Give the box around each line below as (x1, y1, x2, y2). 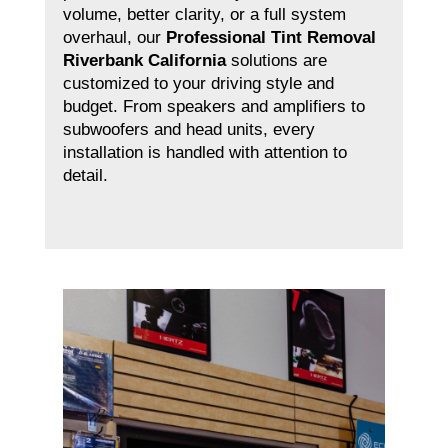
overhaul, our (62, 28, 166, 48)
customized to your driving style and (62, 74, 334, 94)
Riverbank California (62, 51, 226, 71)
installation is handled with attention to (62, 143, 347, 163)
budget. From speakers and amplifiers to (62, 97, 365, 117)
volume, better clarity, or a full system (62, 5, 346, 25)
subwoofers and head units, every (62, 120, 315, 140)
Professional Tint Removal (165, 28, 376, 48)
